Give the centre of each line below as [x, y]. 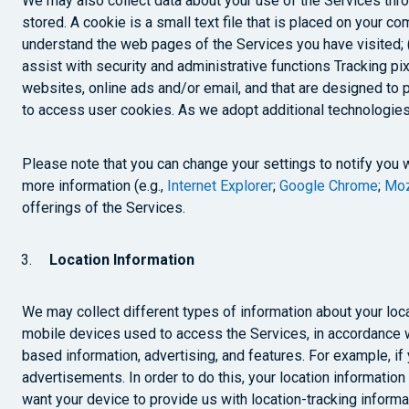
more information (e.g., [94, 186]
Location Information [122, 260]
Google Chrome [329, 186]
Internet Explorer [220, 186]
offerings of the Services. [104, 208]
